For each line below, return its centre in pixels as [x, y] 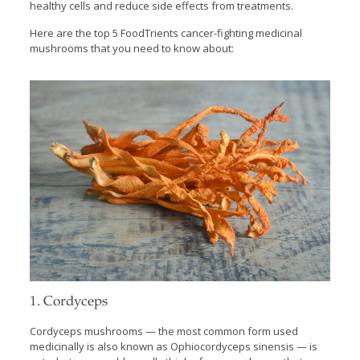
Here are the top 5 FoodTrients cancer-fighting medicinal [166, 33]
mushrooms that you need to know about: [131, 48]
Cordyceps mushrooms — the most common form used [164, 331]
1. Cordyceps [68, 302]
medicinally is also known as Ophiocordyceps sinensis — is [173, 346]
